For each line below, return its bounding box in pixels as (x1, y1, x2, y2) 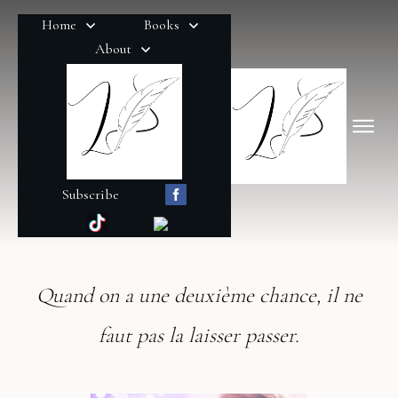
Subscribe (61, 185, 119, 203)
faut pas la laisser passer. (99, 322, 299, 349)
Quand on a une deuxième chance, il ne (36, 283, 362, 309)
